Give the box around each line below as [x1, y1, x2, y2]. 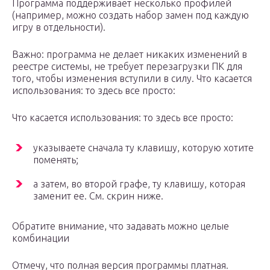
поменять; [33, 154, 78, 166]
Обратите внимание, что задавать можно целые [12, 221, 229, 232]
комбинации [12, 233, 69, 244]
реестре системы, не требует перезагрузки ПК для [12, 61, 242, 72]
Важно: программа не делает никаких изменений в [12, 49, 247, 60]
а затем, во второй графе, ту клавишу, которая [33, 178, 245, 190]
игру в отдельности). [12, 22, 105, 33]
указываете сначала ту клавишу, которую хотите [33, 142, 254, 154]
